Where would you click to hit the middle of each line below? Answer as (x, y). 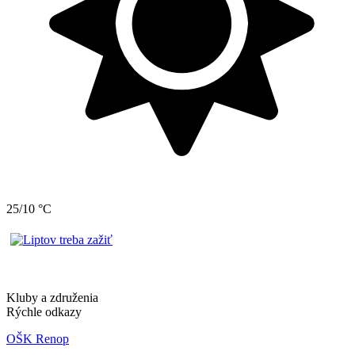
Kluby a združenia (52, 298)
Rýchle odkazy (44, 312)
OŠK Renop (38, 339)
